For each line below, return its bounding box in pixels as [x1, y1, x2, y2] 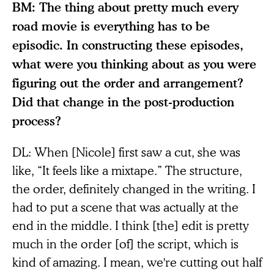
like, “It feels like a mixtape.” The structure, [12, 161, 242, 178]
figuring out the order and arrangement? [12, 75, 243, 91]
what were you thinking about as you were [12, 56, 256, 72]
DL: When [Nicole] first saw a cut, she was [12, 143, 240, 160]
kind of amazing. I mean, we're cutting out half [12, 253, 262, 270]
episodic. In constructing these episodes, [12, 37, 243, 53]
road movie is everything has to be [12, 18, 210, 34]
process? [12, 113, 61, 128]
